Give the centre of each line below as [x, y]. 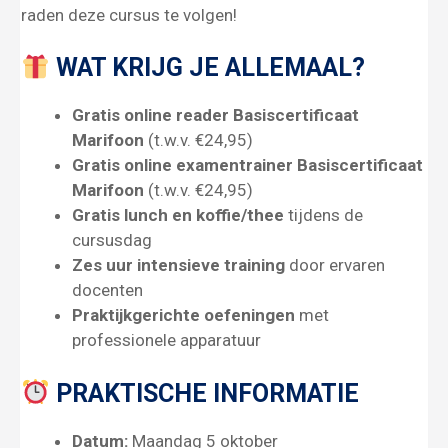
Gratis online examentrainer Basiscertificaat [247, 165]
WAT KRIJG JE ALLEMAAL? [207, 68]
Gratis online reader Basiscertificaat [215, 115]
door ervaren [335, 265]
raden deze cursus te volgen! [129, 14]
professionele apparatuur [166, 340]
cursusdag [112, 240]
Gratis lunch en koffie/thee [178, 215]
